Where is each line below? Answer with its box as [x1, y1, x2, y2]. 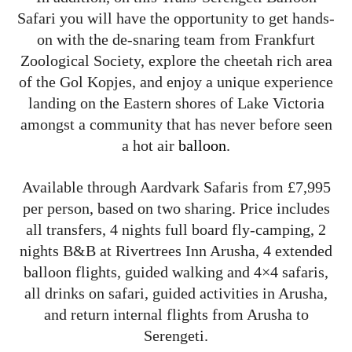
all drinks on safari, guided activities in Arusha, [24, 284, 328, 302]
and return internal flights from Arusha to [43, 306, 309, 324]
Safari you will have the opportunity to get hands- [17, 9, 335, 27]
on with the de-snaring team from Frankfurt [37, 31, 315, 49]
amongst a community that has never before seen [20, 115, 332, 134]
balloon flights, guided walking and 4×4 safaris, [24, 263, 328, 281]
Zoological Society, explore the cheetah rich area [20, 52, 332, 70]
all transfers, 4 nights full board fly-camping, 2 [26, 221, 326, 239]
